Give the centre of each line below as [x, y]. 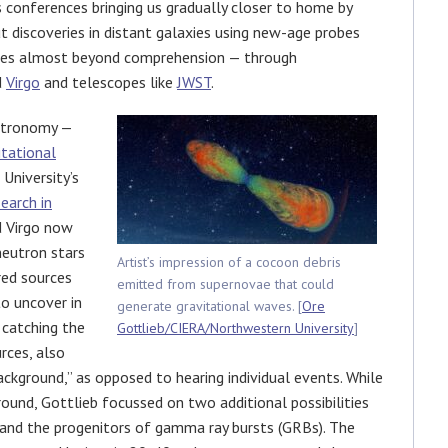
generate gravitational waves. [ [209, 305]
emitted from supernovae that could [225, 283]
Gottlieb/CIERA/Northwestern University [235, 327]
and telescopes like [108, 81]
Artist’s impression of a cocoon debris [229, 261]
